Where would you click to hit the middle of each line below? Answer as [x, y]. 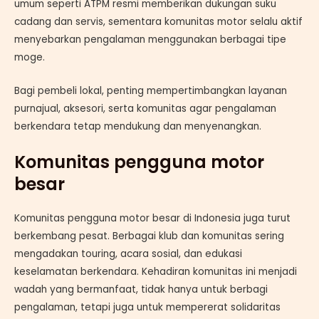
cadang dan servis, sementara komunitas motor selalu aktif [158, 22]
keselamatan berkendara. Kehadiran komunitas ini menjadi [156, 271]
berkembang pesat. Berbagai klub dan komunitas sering [149, 236]
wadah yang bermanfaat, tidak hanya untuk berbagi [141, 289]
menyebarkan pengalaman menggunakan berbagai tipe [150, 40]
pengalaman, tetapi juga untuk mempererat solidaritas [147, 307]
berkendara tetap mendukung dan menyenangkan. [138, 126]
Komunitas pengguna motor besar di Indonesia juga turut [152, 218]
